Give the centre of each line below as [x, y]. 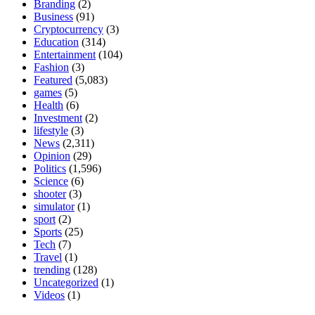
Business [53, 16]
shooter [50, 193]
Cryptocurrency [69, 29]
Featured [53, 79]
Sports [48, 231]
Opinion [52, 155]
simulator [54, 206]
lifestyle [51, 130]
